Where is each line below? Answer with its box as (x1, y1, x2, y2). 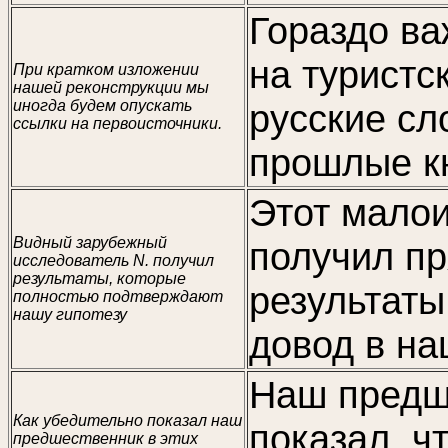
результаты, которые (13, 270, 186, 287)
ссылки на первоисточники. (13, 115, 222, 132)
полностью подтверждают (13, 288, 223, 305)
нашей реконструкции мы (13, 79, 209, 96)
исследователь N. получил (13, 252, 214, 269)
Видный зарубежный (13, 234, 167, 251)
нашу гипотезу (13, 306, 127, 323)
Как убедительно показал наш (13, 412, 242, 429)
